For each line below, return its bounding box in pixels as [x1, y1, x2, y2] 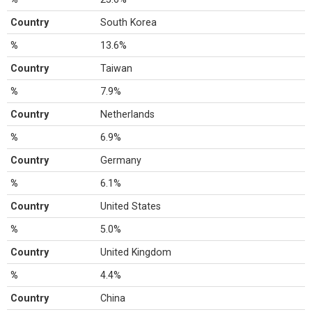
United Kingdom [100, 247, 172, 258]
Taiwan [100, 63, 133, 74]
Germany [100, 155, 142, 166]
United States [100, 201, 162, 212]
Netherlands [100, 109, 155, 120]
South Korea [100, 17, 157, 28]
